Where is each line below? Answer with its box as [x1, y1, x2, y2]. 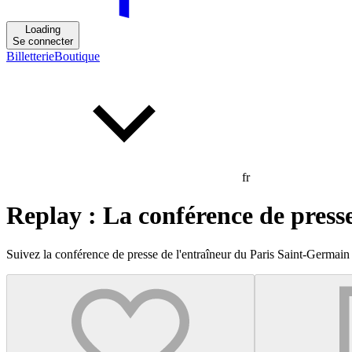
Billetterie [6, 49, 54, 63]
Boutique [54, 49, 100, 63]
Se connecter [13, 35, 73, 47]
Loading [25, 24, 60, 35]
